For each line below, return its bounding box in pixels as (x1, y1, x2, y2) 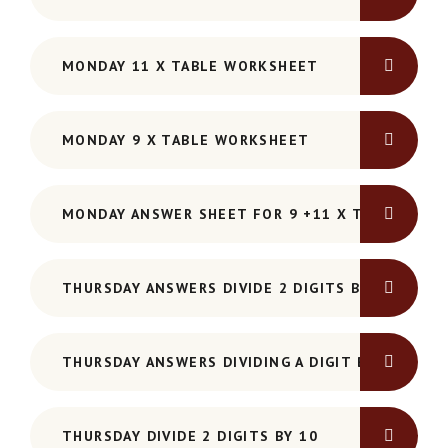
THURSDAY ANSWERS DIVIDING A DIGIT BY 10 (62, 353, 400, 372)
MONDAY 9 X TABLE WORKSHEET (62, 131, 310, 150)
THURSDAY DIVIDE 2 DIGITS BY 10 (62, 427, 318, 446)
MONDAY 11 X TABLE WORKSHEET (62, 57, 319, 76)
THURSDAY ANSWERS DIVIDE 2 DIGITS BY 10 (62, 279, 395, 298)
